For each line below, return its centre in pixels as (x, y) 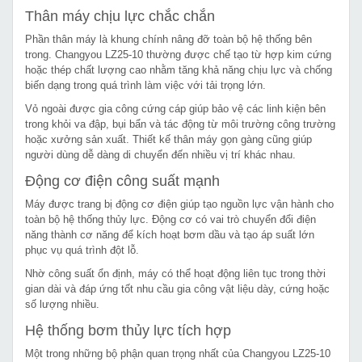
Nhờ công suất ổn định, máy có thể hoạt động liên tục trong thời (175, 273)
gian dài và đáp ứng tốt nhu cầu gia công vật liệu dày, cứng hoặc (177, 288)
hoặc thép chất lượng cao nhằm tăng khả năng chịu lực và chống (179, 69)
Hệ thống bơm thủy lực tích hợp (128, 330)
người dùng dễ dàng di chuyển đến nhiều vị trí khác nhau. (160, 154)
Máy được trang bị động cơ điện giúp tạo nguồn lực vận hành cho (179, 204)
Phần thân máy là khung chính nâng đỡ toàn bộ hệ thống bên (168, 39)
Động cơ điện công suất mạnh (122, 181)
